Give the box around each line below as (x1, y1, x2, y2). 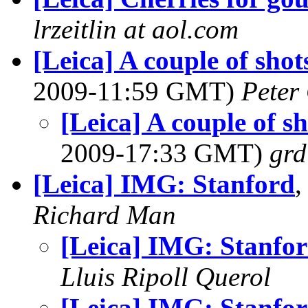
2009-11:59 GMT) (33, 76, 241, 106)
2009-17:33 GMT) (60, 138, 269, 168)
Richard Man (33, 200, 176, 230)
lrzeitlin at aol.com (33, 14, 239, 44)
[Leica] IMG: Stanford (33, 169, 295, 199)
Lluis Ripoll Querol (60, 262, 271, 291)
